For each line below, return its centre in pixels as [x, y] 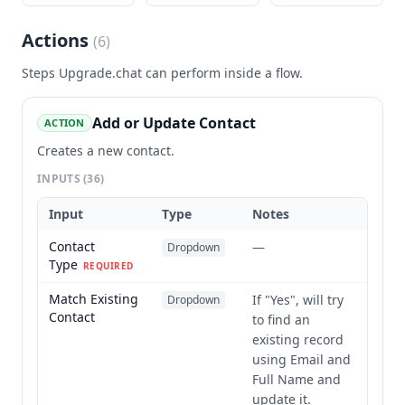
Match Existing [94, 299]
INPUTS [61, 179]
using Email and [301, 359]
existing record [298, 339]
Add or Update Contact [174, 123]
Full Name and [297, 379]
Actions [57, 40]
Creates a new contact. [106, 151]
